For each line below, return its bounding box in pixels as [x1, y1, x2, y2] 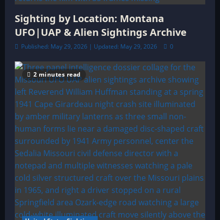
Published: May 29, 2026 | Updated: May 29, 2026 [20, 42, 159, 51]
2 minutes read [33, 70, 81, 79]
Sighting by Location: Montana [15, 12, 164, 25]
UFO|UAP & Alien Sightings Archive [15, 26, 187, 39]
